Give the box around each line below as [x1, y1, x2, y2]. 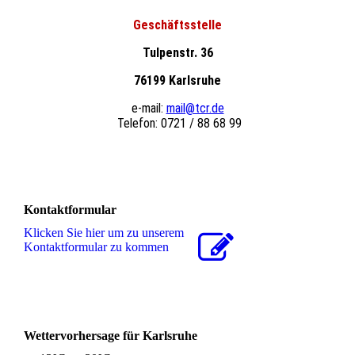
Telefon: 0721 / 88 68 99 [113, 115, 242, 131]
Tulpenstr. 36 [142, 44, 213, 60]
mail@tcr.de [166, 100, 224, 116]
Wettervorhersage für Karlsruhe [24, 329, 197, 343]
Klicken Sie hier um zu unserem [24, 226, 184, 240]
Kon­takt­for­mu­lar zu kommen [24, 240, 169, 254]
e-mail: [128, 100, 166, 116]
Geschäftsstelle [133, 17, 222, 32]
